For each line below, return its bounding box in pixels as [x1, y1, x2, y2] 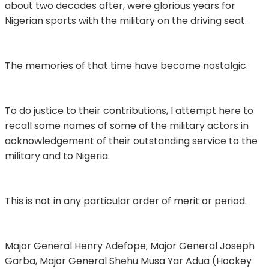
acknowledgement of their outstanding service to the [5, 133, 258, 148]
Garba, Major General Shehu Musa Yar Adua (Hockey [5, 253, 252, 268]
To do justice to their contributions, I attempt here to [5, 103, 253, 118]
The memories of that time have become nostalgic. [5, 58, 248, 73]
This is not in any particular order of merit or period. [5, 193, 247, 208]
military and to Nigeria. [5, 148, 110, 163]
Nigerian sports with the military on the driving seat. [5, 13, 247, 28]
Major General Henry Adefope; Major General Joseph [5, 238, 255, 253]
